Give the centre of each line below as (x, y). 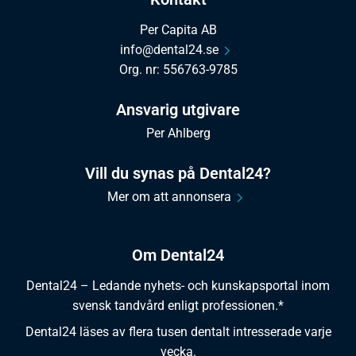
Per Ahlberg (178, 133)
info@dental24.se (169, 50)
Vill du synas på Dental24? (178, 174)
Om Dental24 (178, 255)
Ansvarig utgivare (178, 110)
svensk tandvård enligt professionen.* (178, 305)
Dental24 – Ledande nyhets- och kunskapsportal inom (178, 285)
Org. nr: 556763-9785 (178, 70)
